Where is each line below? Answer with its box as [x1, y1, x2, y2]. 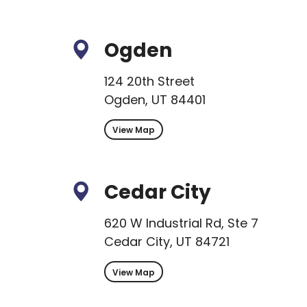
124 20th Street [104, 73, 195, 90]
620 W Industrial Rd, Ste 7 [104, 214, 258, 232]
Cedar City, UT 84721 [104, 233, 230, 251]
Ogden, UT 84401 [104, 91, 206, 109]
